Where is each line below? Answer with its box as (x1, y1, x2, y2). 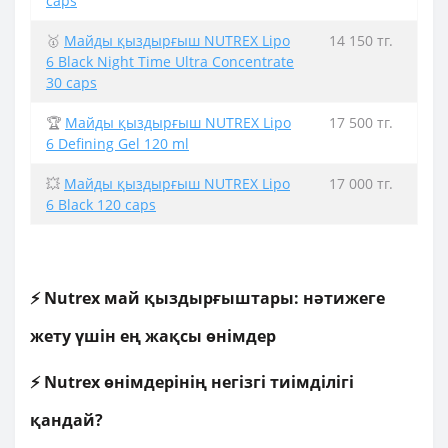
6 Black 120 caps (46, 195, 156, 214)
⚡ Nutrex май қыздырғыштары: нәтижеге (30, 287, 385, 309)
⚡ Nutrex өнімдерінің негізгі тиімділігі (30, 371, 354, 393)
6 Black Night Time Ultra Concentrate (46, 52, 294, 71)
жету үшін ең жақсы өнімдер (30, 325, 276, 347)
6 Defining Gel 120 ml (46, 134, 189, 153)
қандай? (30, 409, 103, 431)
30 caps (46, 73, 97, 92)
